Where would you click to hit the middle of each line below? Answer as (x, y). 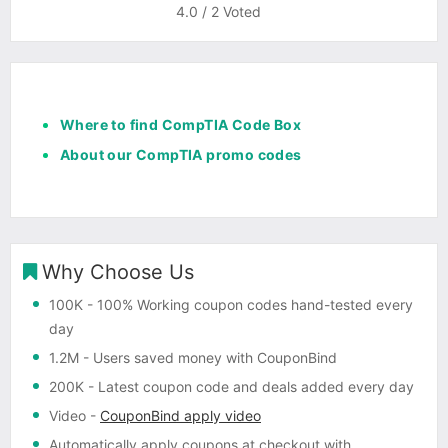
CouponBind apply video (180, 415)
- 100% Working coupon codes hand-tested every (248, 304)
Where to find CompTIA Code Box (180, 124)
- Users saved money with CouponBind (208, 357)
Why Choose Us (118, 271)
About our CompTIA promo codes (181, 154)
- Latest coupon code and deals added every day (249, 386)
